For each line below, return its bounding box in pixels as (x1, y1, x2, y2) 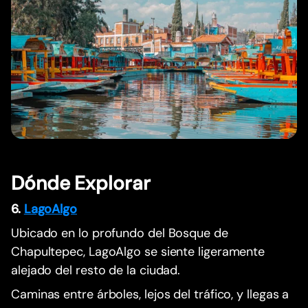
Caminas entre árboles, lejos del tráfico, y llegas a (11, 285, 289, 302)
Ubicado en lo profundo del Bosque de (11, 224, 228, 241)
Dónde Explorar (11, 170, 151, 196)
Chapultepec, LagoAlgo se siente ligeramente (11, 243, 265, 260)
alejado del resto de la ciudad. (11, 261, 181, 278)
